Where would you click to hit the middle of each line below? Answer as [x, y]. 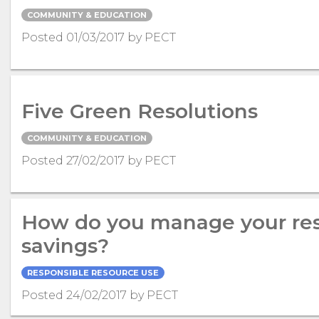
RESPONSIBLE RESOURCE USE [93, 273]
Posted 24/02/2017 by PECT [100, 296]
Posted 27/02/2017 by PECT [99, 160]
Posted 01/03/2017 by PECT [99, 37]
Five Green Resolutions [140, 111]
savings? [65, 246]
